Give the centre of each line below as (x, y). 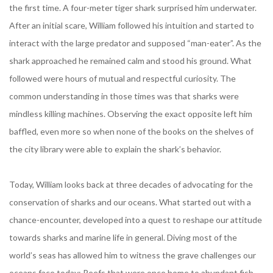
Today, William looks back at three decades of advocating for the (131, 185)
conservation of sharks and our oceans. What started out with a (130, 202)
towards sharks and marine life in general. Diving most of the (123, 238)
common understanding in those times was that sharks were (124, 96)
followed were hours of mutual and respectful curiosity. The (122, 79)
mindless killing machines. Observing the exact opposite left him (131, 114)
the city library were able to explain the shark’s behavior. (115, 149)
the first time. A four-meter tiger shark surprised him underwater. (133, 8)
